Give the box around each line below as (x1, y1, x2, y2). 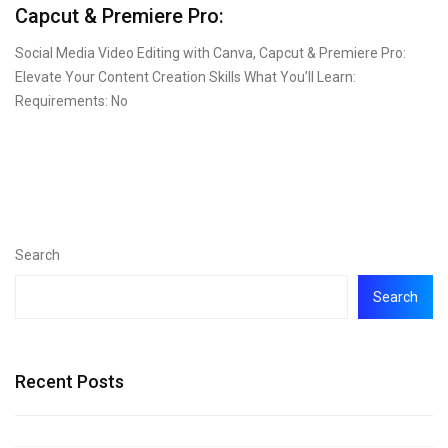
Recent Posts (15, 371, 124, 392)
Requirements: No (15, 93, 128, 109)
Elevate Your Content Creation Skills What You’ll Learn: (15, 69, 356, 85)
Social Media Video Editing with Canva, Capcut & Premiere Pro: (15, 45, 406, 61)
